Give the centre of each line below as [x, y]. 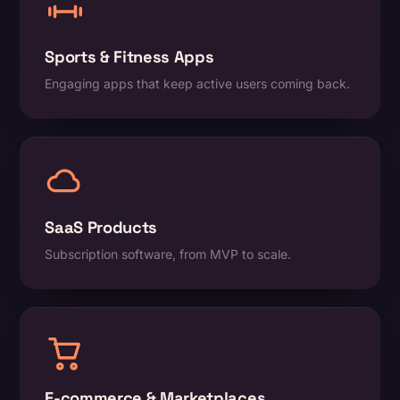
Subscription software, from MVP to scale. [168, 254]
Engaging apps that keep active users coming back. [198, 84]
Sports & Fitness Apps [129, 57]
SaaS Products [101, 228]
